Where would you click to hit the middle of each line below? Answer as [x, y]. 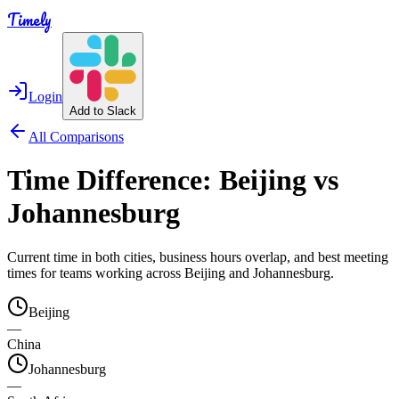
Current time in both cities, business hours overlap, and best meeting [198, 256]
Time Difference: [113, 180]
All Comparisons [76, 137]
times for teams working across [96, 273]
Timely [29, 20]
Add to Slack [103, 111]
